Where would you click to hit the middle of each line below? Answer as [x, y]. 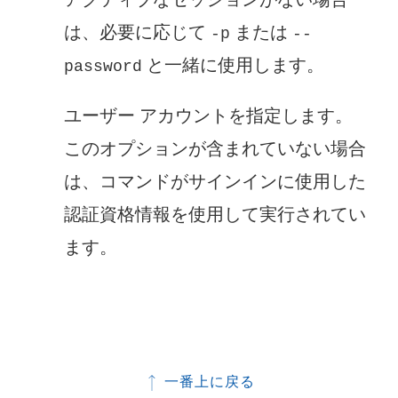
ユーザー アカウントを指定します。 [208, 116]
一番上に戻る [207, 382]
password [103, 67]
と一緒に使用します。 [233, 65]
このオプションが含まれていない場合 [215, 149]
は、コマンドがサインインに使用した [215, 182]
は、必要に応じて [137, 32]
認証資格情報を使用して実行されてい [215, 215]
